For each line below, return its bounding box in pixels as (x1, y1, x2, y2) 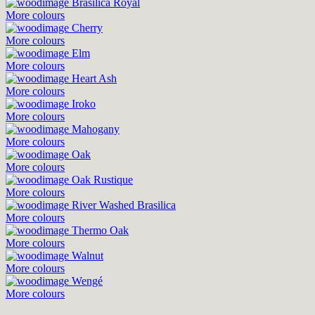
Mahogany (72, 122, 120, 135)
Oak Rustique (72, 173, 133, 186)
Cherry (72, 21, 103, 34)
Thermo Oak (72, 224, 129, 236)
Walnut (72, 249, 103, 262)
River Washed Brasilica (72, 198, 176, 211)
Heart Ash (72, 72, 117, 84)
